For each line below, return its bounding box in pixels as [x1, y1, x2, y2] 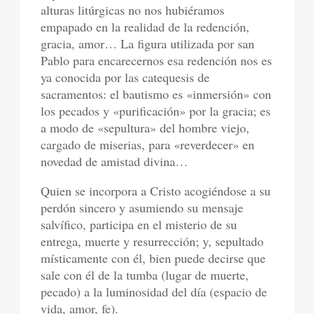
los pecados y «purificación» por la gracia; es [41, 102, 271, 119]
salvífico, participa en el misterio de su [41, 215, 238, 233]
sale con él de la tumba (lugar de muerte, [41, 266, 250, 283]
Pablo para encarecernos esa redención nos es [41, 51, 273, 69]
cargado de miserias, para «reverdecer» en [41, 135, 255, 153]
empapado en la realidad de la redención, [41, 18, 250, 35]
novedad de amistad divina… [41, 152, 189, 170]
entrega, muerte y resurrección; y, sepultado [41, 232, 264, 250]
